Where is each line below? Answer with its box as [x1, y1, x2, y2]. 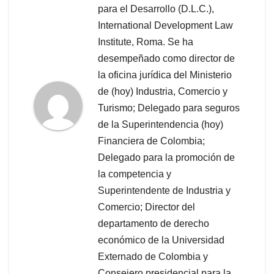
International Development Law [98, 20, 233, 31]
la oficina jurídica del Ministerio [98, 70, 232, 81]
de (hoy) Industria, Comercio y [98, 86, 228, 97]
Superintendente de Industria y [98, 185, 231, 196]
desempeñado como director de [98, 53, 235, 64]
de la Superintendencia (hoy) [98, 119, 223, 130]
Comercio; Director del [98, 202, 195, 213]
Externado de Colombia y [98, 251, 208, 262]
